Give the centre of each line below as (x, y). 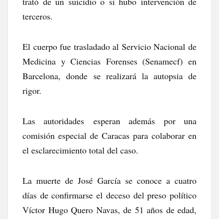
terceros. (38, 16)
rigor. (32, 90)
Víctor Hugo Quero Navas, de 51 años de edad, (109, 209)
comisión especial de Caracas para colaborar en (109, 135)
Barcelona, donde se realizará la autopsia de (109, 76)
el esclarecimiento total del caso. (80, 150)
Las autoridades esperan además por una (109, 120)
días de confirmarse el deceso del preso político (109, 195)
